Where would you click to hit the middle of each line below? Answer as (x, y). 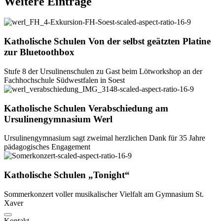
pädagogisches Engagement (47, 147)
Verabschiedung (122, 108)
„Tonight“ (109, 175)
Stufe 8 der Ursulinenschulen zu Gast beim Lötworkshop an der (103, 71)
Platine (197, 41)
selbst (135, 41)
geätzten (165, 41)
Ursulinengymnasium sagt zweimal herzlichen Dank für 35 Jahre (105, 138)
